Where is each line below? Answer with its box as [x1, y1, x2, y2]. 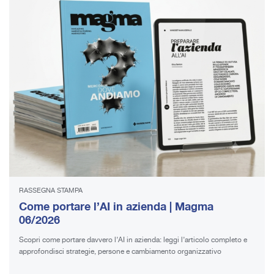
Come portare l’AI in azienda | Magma [19, 198, 213, 217]
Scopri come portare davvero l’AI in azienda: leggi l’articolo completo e [19, 234, 247, 246]
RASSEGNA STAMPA [19, 185, 83, 197]
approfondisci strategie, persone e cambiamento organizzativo [19, 246, 221, 258]
